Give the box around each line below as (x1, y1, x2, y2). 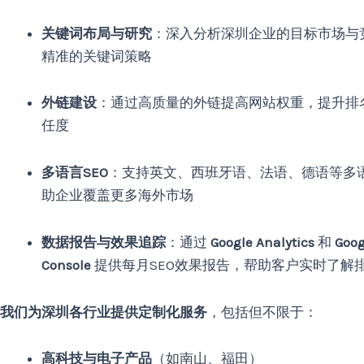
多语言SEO (41, 164, 108, 180)
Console (41, 256, 91, 273)
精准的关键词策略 (41, 47, 152, 64)
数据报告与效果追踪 (41, 233, 166, 250)
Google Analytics (210, 233, 314, 250)
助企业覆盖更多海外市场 (41, 187, 193, 203)
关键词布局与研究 (41, 24, 152, 41)
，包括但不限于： (207, 303, 318, 320)
